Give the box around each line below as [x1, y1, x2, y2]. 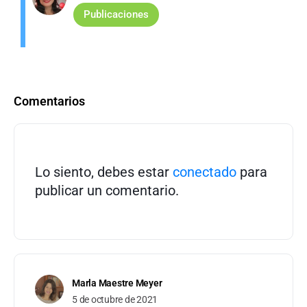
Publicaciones [84, 8, 149, 21]
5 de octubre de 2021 [72, 294, 158, 306]
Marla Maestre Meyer [72, 278, 162, 289]
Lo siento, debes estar [35, 164, 173, 181]
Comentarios [14, 94, 85, 109]
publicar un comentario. [35, 182, 179, 199]
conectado [173, 164, 236, 181]
